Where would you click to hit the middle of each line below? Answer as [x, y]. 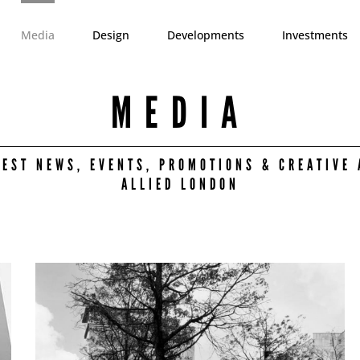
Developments [206, 35]
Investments [315, 35]
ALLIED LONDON [180, 184]
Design [111, 35]
